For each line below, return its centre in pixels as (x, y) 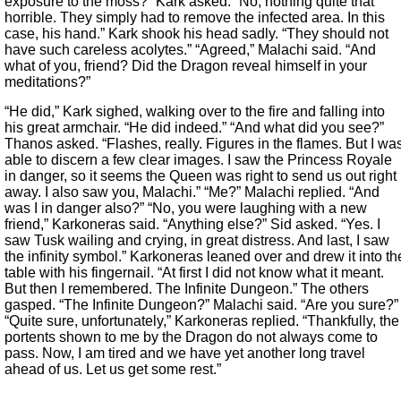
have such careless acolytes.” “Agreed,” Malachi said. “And (190, 50)
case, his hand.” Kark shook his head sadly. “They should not (196, 34)
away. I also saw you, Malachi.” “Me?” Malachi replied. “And (192, 192)
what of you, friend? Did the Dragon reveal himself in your (186, 66)
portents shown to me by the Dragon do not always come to (191, 337)
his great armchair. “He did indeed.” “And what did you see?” (194, 128)
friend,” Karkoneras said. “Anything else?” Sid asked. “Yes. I (192, 225)
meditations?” (47, 82)
